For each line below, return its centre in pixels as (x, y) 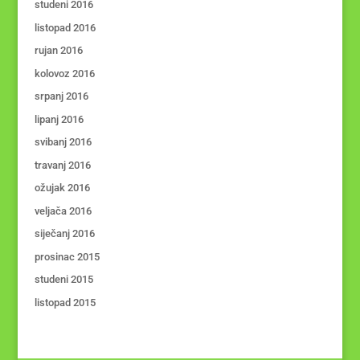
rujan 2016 (58, 50)
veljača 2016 (63, 211)
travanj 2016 (62, 165)
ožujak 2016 (62, 188)
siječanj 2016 (64, 233)
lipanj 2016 (59, 119)
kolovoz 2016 (64, 73)
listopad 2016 (65, 27)
